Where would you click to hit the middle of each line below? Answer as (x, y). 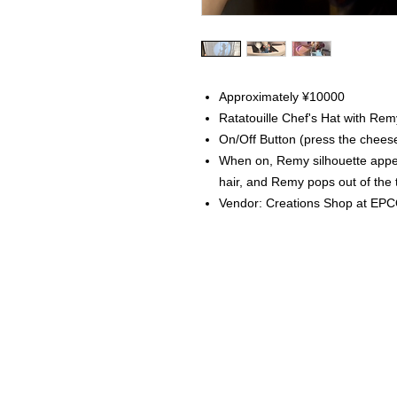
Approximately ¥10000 (282, 97)
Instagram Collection (238, 366)
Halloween (208, 381)
